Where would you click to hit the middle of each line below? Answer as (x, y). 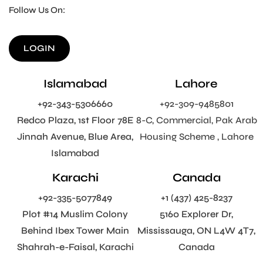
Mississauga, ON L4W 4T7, (197, 230)
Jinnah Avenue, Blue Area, (75, 136)
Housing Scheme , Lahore (196, 136)
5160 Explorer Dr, (197, 214)
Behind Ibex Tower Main (75, 230)
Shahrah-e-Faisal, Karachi (75, 247)
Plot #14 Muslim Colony (75, 214)
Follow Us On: (37, 10)
